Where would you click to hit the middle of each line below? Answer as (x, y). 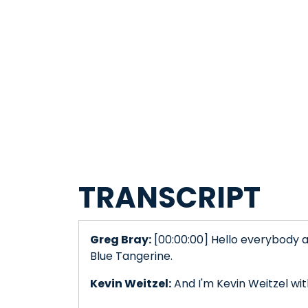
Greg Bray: (121, 240)
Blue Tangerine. (131, 256)
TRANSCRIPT (169, 198)
